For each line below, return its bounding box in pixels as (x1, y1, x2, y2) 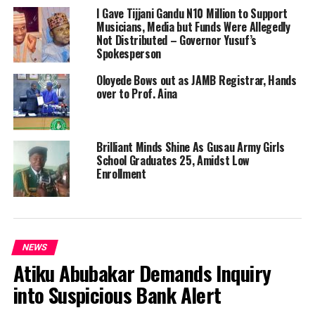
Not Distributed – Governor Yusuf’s (96, 32, 257, 49)
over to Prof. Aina (96, 85, 178, 103)
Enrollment (96, 165, 146, 183)
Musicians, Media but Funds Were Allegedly (96, 18, 290, 36)
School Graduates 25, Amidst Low (96, 152, 250, 169)
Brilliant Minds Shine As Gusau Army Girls (96, 139, 285, 156)
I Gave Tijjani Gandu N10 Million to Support (96, 5, 288, 22)
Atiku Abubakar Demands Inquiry (13, 258, 271, 288)
